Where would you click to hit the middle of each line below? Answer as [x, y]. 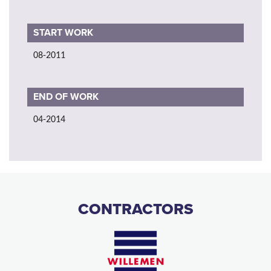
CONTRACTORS [135, 209]
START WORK [63, 32]
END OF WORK [66, 96]
